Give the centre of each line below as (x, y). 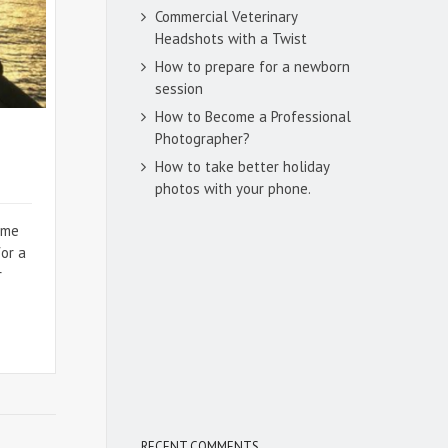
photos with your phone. (233, 188)
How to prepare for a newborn (252, 66)
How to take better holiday (242, 166)
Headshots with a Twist (231, 38)
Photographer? (202, 138)
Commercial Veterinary (226, 16)
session (179, 88)
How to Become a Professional (253, 116)
